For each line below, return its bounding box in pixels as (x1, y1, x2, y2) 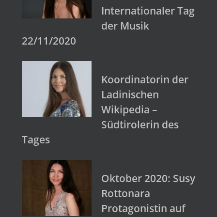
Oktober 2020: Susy (101, 171, 195, 186)
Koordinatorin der (101, 73, 188, 87)
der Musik (101, 19, 149, 33)
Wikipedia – (101, 103, 157, 117)
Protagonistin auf (101, 201, 186, 216)
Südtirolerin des (101, 118, 179, 132)
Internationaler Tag (101, 4, 195, 18)
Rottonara (101, 186, 150, 201)
